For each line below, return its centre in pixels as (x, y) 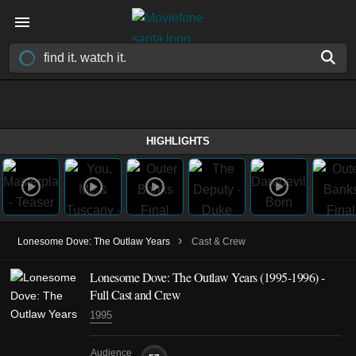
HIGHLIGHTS (178, 141)
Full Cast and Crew (135, 294)
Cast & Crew (219, 242)
